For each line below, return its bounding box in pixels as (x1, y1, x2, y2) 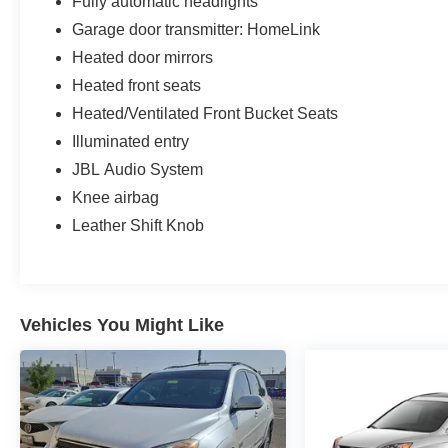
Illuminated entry (72, 132, 190, 150)
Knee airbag (72, 188, 160, 206)
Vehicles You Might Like (20, 314, 224, 335)
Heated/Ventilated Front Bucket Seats (72, 104, 339, 122)
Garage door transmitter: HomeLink (72, 20, 321, 38)
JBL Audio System (72, 160, 204, 178)
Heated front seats (72, 76, 202, 94)
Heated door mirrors (72, 48, 214, 66)
